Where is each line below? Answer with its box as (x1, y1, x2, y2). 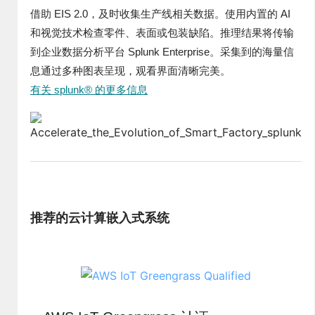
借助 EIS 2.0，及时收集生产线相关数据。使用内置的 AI (30, 8, 290, 20)
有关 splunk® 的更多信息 (30, 84, 148, 96)
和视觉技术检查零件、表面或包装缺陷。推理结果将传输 (30, 27, 294, 39)
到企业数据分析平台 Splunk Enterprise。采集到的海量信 (30, 46, 294, 58)
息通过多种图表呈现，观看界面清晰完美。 (30, 65, 231, 77)
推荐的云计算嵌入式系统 (30, 209, 169, 226)
